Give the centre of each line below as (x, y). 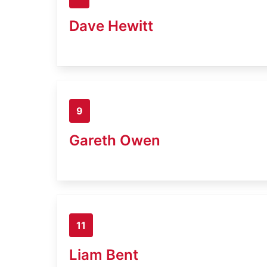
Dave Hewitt (111, 26)
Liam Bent (104, 254)
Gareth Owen (115, 140)
